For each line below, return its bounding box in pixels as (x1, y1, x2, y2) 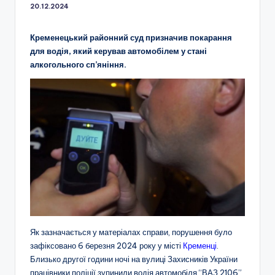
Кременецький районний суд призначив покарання (30, 32, 232, 42)
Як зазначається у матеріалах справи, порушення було (30, 227, 232, 238)
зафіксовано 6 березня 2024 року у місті (30, 241, 183, 251)
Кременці (183, 241, 217, 251)
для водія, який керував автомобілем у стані (30, 45, 207, 56)
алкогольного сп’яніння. (30, 59, 126, 69)
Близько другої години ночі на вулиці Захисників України (30, 254, 238, 265)
